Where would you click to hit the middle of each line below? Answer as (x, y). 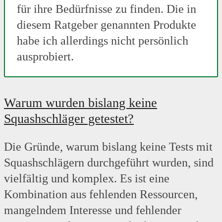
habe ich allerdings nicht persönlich (103, 41)
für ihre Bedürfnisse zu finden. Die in (107, 9)
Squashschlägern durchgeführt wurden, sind (109, 163)
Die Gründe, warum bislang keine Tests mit (108, 147)
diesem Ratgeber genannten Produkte (107, 25)
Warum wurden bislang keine (81, 103)
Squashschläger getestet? (69, 119)
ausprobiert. (45, 57)
